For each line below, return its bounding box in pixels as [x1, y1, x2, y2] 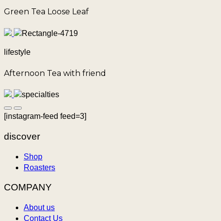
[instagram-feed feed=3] [4, 112, 86, 121]
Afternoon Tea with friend [4, 68, 106, 78]
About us [24, 203, 55, 212]
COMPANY [4, 182, 52, 193]
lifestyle [4, 47, 31, 56]
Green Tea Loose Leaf [4, 7, 89, 17]
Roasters [24, 163, 55, 172]
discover [4, 131, 40, 142]
